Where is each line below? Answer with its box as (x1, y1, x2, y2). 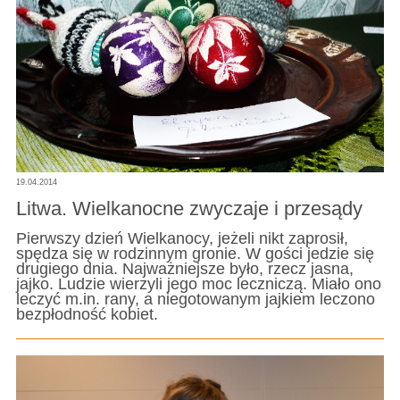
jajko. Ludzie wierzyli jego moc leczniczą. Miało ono (15, 274, 381, 293)
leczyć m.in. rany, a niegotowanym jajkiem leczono (15, 289, 375, 308)
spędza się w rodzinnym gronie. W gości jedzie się (15, 244, 374, 262)
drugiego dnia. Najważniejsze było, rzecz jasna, (15, 259, 354, 278)
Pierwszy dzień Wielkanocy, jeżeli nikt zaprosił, (15, 229, 348, 247)
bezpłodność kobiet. (15, 304, 158, 323)
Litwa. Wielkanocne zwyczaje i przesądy (15, 197, 362, 221)
